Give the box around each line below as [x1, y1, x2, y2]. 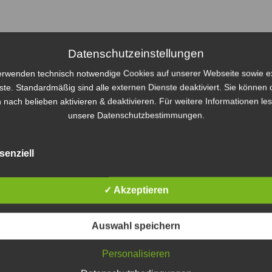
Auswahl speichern [92, 220, 180, 231]
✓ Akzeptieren [103, 185, 169, 195]
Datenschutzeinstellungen [68, 47, 204, 60]
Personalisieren [102, 248, 170, 259]
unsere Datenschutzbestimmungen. [67, 110, 205, 120]
